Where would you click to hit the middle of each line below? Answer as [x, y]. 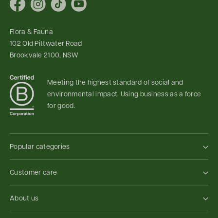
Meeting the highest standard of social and [115, 83]
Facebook [34, 8]
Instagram [54, 8]
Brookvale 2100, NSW [44, 56]
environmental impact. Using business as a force [124, 95]
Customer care [34, 173]
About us [24, 198]
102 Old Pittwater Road [46, 44]
